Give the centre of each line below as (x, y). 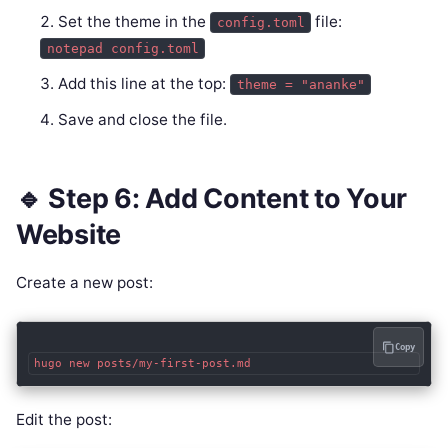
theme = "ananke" (300, 84)
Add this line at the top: (144, 83)
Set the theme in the (134, 21)
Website (69, 235)
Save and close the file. (143, 119)
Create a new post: (84, 283)
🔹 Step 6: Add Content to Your (212, 199)
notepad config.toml (122, 48)
